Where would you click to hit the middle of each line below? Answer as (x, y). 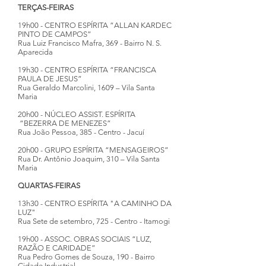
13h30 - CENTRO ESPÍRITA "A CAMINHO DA (95, 203)
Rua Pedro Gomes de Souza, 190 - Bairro (86, 257)
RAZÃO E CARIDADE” (57, 248)
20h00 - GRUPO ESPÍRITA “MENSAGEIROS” (93, 150)
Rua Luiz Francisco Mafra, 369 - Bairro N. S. (90, 43)
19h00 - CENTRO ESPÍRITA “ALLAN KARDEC (95, 25)
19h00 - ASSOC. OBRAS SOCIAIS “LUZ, (85, 239)
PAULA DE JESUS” (50, 79)
